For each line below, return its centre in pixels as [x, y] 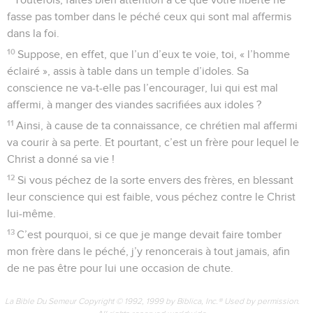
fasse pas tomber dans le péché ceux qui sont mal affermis [149, 16]
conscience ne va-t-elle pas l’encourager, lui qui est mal [143, 88]
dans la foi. [33, 33]
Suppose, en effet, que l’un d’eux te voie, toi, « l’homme [154, 54]
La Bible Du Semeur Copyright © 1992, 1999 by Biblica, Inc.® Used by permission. [152, 301]
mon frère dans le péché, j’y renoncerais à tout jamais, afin [148, 251]
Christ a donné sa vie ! [61, 159]
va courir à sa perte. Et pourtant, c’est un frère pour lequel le [153, 142]
